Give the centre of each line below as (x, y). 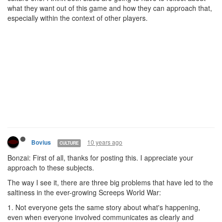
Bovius (41, 142)
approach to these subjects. (51, 167)
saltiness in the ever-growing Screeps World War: (84, 192)
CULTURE (69, 143)
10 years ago (105, 142)
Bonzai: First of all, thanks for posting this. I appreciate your (100, 158)
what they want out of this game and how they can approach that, (110, 8)
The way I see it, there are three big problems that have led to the (110, 182)
